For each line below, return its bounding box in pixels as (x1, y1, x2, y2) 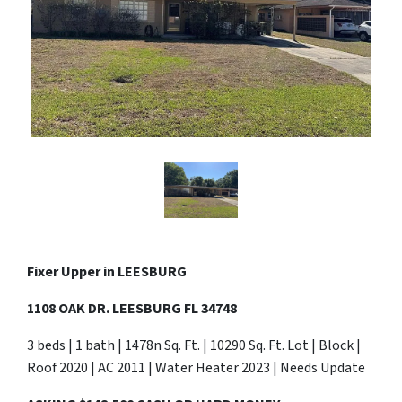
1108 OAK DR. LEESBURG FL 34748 (27, 298, 237, 319)
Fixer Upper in (27, 261, 118, 282)
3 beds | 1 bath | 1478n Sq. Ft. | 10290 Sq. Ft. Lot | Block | (27, 335, 361, 355)
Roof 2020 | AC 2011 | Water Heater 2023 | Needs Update (27, 357, 365, 378)
